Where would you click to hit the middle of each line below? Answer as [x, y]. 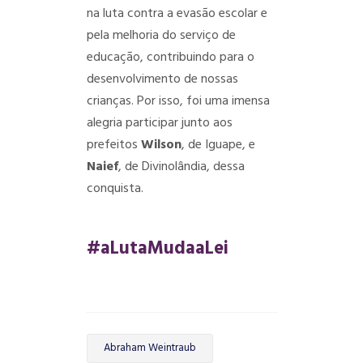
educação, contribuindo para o [170, 58]
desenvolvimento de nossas [162, 79]
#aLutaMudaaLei [157, 249]
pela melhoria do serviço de [161, 36]
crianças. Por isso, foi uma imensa [178, 101]
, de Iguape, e [218, 145]
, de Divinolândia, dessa [181, 167]
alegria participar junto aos [159, 123]
